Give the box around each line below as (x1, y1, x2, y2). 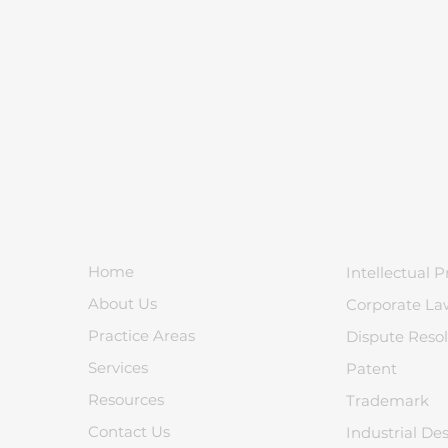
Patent (346, 359, 397, 378)
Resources (88, 390, 164, 409)
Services (88, 358, 148, 377)
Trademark (346, 391, 429, 410)
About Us (88, 294, 157, 313)
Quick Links (88, 194, 198, 216)
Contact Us (88, 422, 170, 441)
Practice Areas (88, 326, 195, 345)
